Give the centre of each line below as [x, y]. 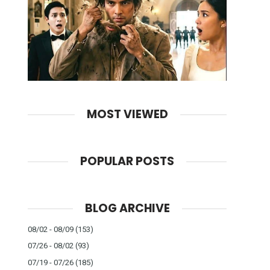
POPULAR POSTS [127, 162]
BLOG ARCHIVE [127, 208]
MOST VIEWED [127, 115]
